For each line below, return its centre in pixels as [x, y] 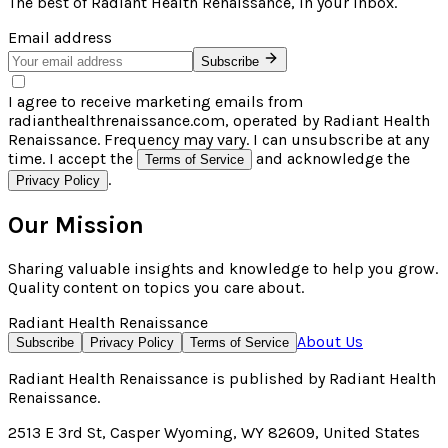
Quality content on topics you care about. [156, 287]
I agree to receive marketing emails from [155, 101]
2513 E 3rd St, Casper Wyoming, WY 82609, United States [214, 432]
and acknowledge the [331, 158]
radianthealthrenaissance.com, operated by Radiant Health [219, 120]
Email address [60, 37]
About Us [330, 341]
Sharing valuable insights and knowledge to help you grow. [223, 268]
